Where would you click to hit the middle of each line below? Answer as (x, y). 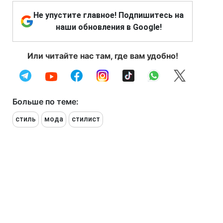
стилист (86, 119)
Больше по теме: (46, 102)
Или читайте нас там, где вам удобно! (103, 56)
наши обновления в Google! (109, 27)
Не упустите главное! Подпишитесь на (109, 15)
